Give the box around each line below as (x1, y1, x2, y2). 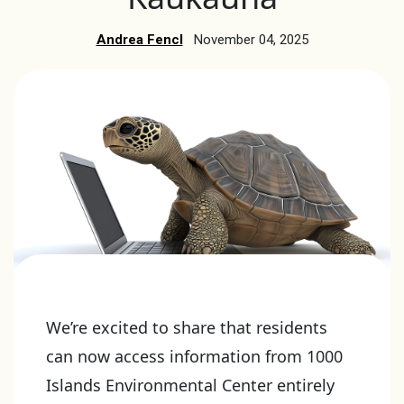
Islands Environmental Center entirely (45, 374, 335, 396)
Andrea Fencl (96, 32, 183, 48)
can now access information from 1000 (45, 345, 343, 367)
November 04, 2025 (193, 32, 308, 48)
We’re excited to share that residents (45, 317, 327, 338)
